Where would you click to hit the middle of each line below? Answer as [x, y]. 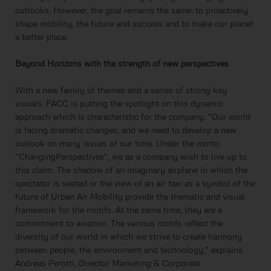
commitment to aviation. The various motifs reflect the [119, 223]
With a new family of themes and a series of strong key [121, 90]
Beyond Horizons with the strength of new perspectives [122, 64]
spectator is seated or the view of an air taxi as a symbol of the [135, 183]
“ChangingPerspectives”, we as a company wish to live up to [131, 157]
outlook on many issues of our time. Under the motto [117, 143]
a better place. [42, 37]
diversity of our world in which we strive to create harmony [129, 237]
